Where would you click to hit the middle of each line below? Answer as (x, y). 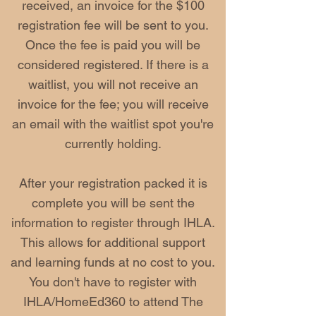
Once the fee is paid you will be (113, 45)
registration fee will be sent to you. (113, 25)
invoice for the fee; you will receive (113, 104)
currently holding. (113, 144)
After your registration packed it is (113, 183)
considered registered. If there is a (113, 65)
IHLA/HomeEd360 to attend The (113, 302)
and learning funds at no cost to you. (113, 262)
